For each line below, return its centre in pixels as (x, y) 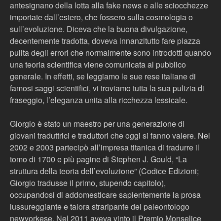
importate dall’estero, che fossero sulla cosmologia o (101, 17)
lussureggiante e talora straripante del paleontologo (100, 206)
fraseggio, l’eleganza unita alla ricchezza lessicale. (99, 100)
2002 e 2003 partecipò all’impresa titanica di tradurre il (105, 147)
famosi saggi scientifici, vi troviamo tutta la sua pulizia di (107, 88)
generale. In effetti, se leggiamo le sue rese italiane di (103, 76)
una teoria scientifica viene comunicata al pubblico (98, 64)
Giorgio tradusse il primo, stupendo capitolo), (88, 183)
